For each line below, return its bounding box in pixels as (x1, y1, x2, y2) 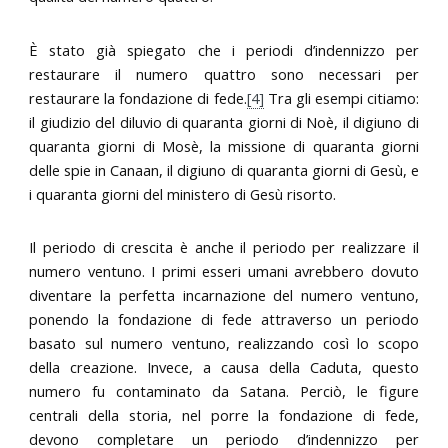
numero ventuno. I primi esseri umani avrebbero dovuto (29, 260, 419, 281)
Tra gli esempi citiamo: (263, 87, 419, 108)
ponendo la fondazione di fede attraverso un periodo (29, 308, 419, 329)
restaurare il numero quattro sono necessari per (29, 63, 419, 84)
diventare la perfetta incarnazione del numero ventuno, (29, 284, 419, 305)
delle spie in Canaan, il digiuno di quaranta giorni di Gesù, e (29, 159, 419, 180)
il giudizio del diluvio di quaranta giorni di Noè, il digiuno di (29, 111, 419, 132)
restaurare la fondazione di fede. (29, 87, 247, 108)
